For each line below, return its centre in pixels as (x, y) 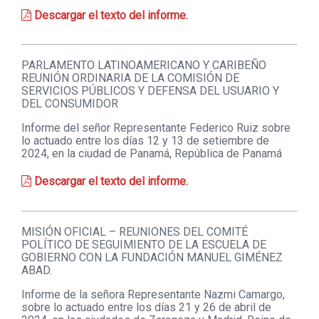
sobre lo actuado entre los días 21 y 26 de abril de (146, 307)
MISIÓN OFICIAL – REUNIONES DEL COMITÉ (135, 231)
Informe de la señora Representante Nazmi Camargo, (153, 294)
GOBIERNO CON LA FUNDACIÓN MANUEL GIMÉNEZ (152, 257)
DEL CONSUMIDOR (70, 103)
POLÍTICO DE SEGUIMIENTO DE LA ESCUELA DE (144, 244)
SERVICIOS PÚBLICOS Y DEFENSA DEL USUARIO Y (150, 90)
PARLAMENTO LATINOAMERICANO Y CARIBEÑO (144, 65)
